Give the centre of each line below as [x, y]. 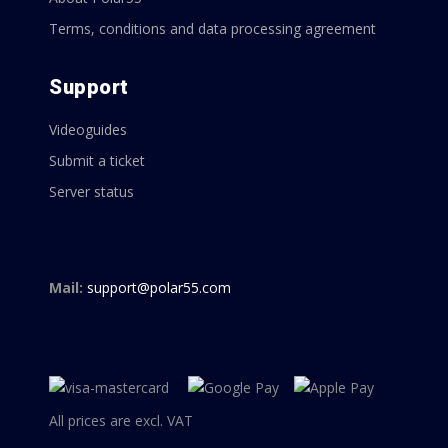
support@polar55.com [159, 287]
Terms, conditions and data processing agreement [212, 28]
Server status [91, 191]
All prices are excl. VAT [121, 420]
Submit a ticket [97, 160]
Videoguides [88, 129]
